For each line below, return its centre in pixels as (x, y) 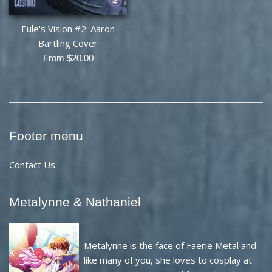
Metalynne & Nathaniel (75, 202)
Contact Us (32, 165)
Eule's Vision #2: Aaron (68, 29)
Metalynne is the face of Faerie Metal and (170, 246)
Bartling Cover (68, 43)
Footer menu (46, 136)
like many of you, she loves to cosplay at (168, 260)
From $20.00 (68, 58)
